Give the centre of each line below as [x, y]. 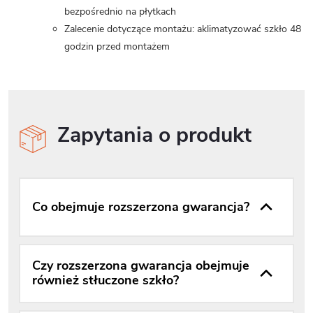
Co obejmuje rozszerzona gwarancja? [141, 206]
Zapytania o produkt [154, 136]
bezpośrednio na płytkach [120, 12]
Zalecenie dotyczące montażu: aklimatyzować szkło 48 [183, 29]
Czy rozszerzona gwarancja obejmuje [141, 266]
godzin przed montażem [117, 47]
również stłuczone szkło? [105, 281]
